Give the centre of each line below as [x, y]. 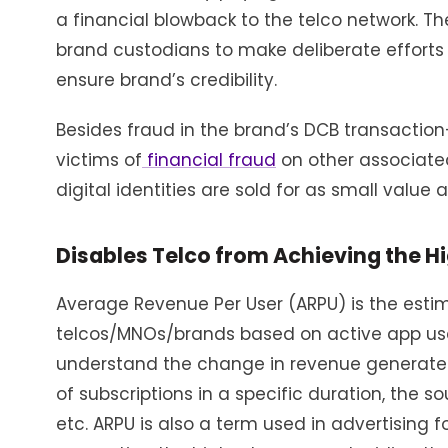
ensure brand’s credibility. [166, 80]
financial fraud [209, 159]
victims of [99, 159]
